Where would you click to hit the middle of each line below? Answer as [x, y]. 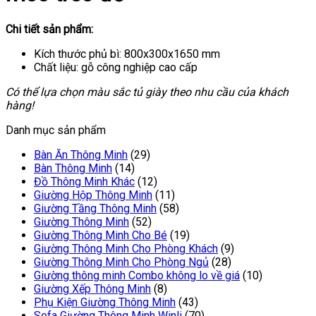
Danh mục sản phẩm [56, 130]
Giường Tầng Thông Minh [95, 208]
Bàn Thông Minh [73, 168]
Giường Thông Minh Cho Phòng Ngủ [121, 262]
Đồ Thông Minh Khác [84, 181]
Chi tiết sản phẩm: [49, 29]
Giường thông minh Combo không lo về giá [137, 275]
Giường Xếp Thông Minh [92, 288]
